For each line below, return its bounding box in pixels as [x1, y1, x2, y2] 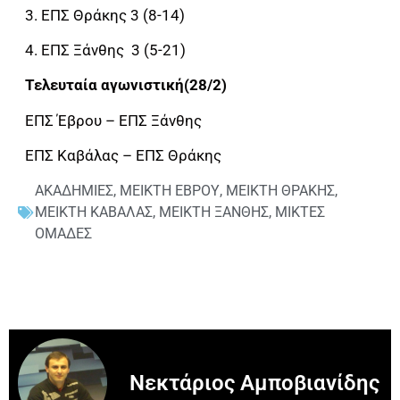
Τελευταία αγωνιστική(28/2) [25, 76, 230, 95]
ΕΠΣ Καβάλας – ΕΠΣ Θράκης [25, 146, 221, 165]
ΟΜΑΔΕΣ [35, 224, 92, 242]
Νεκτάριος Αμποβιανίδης [129, 370, 379, 396]
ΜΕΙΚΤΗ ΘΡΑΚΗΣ [226, 181, 335, 199]
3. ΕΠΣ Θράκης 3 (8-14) [25, 5, 185, 24]
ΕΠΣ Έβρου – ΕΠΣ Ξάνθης [25, 111, 202, 129]
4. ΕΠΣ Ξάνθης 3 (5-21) [25, 40, 186, 59]
